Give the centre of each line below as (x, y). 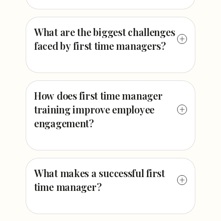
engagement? (64, 123)
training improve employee (94, 109)
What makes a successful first (99, 173)
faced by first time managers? (100, 46)
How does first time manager (98, 95)
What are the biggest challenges (105, 32)
